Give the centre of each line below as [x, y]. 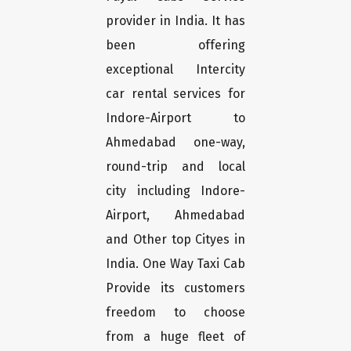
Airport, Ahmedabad [175, 215]
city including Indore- [175, 191]
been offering [175, 45]
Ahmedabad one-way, [175, 143]
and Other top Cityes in [175, 240]
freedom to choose [175, 313]
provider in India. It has [175, 21]
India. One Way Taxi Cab [175, 264]
